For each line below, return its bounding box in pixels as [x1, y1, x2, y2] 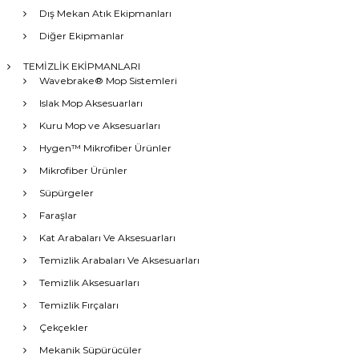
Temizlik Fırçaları [38, 299, 119, 312]
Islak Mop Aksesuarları [38, 97, 143, 110]
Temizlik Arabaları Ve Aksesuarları [38, 254, 200, 267]
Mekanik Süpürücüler [38, 344, 142, 357]
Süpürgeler [38, 187, 94, 200]
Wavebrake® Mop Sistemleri [38, 75, 177, 87]
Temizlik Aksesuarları [38, 276, 139, 289]
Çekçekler [38, 321, 88, 334]
